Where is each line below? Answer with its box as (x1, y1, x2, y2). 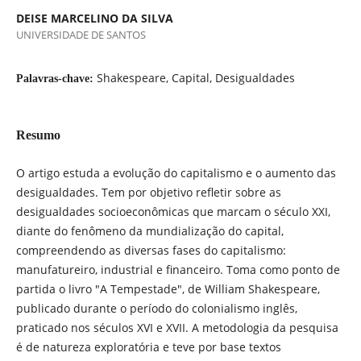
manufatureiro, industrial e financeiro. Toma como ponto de (15, 261, 340, 277)
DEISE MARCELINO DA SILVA (15, 10, 173, 26)
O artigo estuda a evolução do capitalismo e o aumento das (15, 164, 336, 180)
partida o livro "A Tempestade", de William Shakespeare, (15, 280, 320, 297)
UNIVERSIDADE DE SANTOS (15, 27, 146, 42)
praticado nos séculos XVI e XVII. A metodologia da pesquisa (15, 319, 338, 335)
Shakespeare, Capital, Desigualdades (96, 69, 295, 85)
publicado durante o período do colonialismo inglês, (15, 300, 297, 316)
